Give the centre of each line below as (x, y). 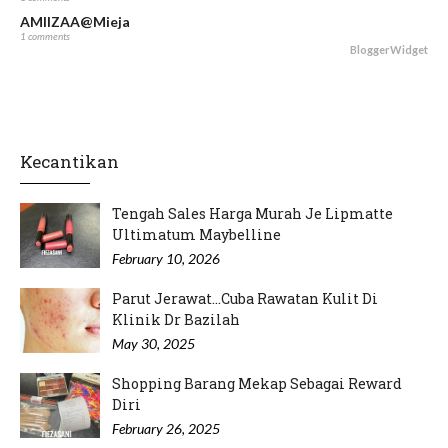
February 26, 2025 (166, 428)
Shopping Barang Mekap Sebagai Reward (257, 383)
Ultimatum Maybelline (196, 234)
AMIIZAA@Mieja (75, 21)
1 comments (45, 35)
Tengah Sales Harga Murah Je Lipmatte (252, 213)
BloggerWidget (389, 49)
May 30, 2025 (153, 343)
